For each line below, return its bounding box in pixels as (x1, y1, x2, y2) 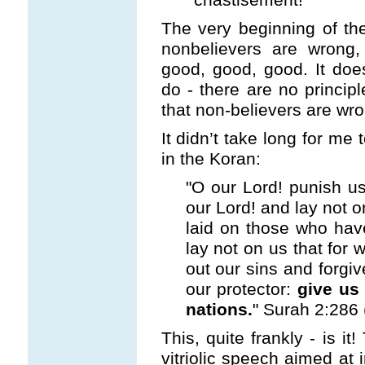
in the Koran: (161, 149, 261, 169)
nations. (185, 300, 253, 319)
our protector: (185, 279, 298, 299)
